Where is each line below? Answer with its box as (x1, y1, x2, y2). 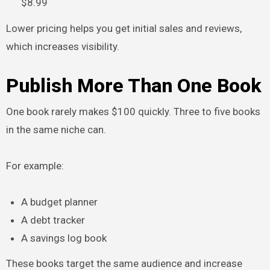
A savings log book (21, 231, 107, 244)
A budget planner (21, 195, 98, 208)
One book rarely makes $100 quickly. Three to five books (5, 105, 260, 118)
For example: (5, 159, 64, 172)
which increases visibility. (5, 40, 119, 53)
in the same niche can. (5, 123, 106, 136)
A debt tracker (21, 213, 86, 226)
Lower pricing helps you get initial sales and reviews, (5, 22, 242, 35)
